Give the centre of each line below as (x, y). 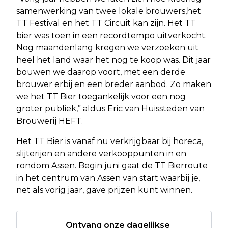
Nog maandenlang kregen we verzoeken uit (107, 47)
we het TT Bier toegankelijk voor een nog (101, 96)
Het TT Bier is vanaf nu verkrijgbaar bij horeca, (110, 141)
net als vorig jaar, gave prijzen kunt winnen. (104, 190)
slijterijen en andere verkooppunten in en (101, 153)
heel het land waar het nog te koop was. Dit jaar (113, 60)
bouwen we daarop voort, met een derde (101, 72)
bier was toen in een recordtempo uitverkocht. (111, 35)
